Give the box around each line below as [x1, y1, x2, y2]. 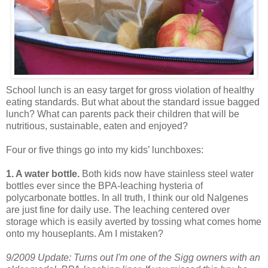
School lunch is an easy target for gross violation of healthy [6, 84, 254, 95]
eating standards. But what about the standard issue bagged [6, 96, 260, 107]
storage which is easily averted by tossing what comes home [6, 216, 261, 227]
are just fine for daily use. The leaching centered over [6, 204, 230, 215]
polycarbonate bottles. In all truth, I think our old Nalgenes [6, 192, 248, 203]
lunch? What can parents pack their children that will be [6, 108, 239, 119]
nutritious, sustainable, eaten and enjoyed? [6, 120, 188, 131]
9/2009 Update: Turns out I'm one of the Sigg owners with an [6, 252, 260, 263]
